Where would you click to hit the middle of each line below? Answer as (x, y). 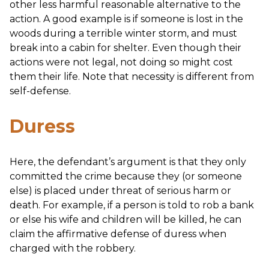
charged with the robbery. (73, 248)
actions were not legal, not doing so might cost (121, 62)
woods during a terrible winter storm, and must (123, 33)
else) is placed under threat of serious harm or (120, 190)
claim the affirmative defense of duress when (118, 234)
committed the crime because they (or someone (126, 176)
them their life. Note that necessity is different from (132, 76)
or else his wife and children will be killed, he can (125, 219)
